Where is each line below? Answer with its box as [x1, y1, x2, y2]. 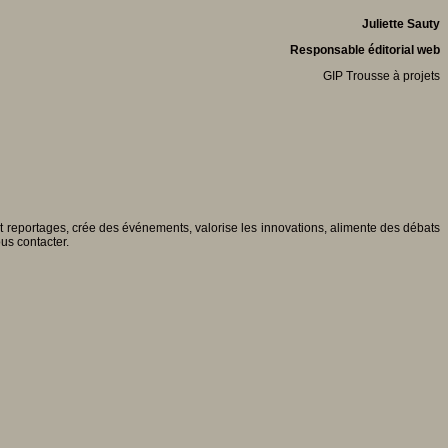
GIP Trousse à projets [323, 68, 440, 83]
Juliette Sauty [362, 16, 440, 31]
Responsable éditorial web [290, 42, 440, 57]
